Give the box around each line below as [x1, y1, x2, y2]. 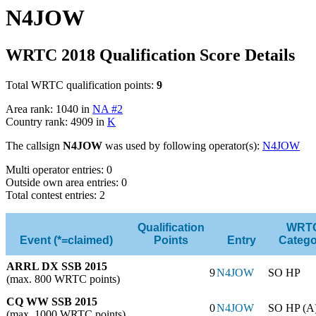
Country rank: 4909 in [6, 115, 107, 128]
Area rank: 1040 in [6, 102, 92, 115]
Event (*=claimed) [19, 233, 113, 246]
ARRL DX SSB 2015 [6, 260, 107, 272]
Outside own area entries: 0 [6, 176, 127, 188]
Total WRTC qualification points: [6, 78, 157, 91]
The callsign [6, 139, 63, 152]
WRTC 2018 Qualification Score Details [6, 45, 295, 64]
